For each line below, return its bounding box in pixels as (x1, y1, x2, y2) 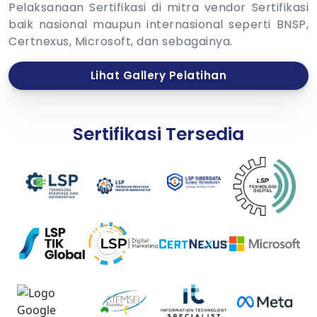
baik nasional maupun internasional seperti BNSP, (8, 16, 309, 33)
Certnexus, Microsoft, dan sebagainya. (8, 33, 233, 50)
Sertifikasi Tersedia (73, 122, 244, 147)
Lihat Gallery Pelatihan (90, 68, 227, 83)
